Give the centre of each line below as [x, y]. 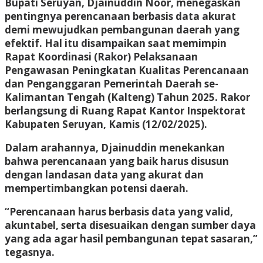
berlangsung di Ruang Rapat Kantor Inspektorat [125, 110]
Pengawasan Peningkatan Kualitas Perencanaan [127, 70]
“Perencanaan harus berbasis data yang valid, [119, 211]
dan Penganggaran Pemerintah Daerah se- [112, 83]
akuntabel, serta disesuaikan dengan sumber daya [130, 225]
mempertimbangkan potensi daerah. [97, 188]
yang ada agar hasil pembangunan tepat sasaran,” [131, 238]
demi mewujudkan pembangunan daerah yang [122, 29]
